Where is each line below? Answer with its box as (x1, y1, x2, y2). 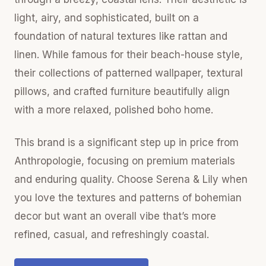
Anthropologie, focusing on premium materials (14, 155, 235, 167)
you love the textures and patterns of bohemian (14, 192, 242, 204)
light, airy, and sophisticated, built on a (14, 12, 199, 24)
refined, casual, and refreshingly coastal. (14, 229, 209, 240)
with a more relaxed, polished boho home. (14, 104, 213, 116)
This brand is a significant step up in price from (14, 137, 239, 148)
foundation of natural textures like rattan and (14, 30, 227, 42)
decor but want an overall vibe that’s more (14, 210, 216, 222)
